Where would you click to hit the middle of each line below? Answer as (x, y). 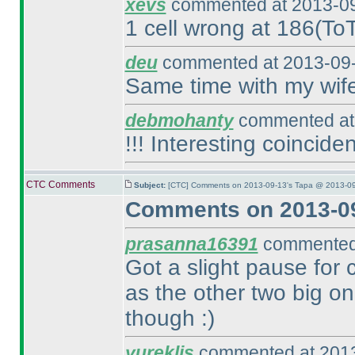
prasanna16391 (191, 244)
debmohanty (179, 120)
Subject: (151, 185)
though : (166, 318)
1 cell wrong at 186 (219, 28)
